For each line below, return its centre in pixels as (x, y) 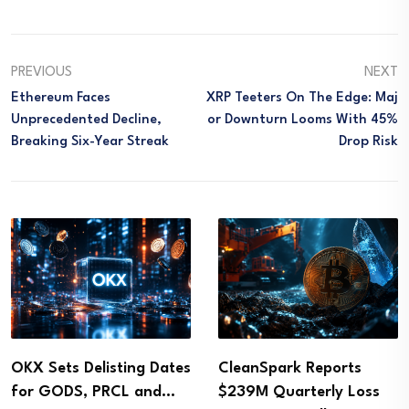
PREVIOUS (42, 73)
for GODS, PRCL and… (93, 392)
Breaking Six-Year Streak (90, 142)
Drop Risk (368, 142)
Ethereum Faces (61, 99)
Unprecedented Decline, (86, 121)
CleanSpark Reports (290, 368)
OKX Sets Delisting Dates (101, 368)
